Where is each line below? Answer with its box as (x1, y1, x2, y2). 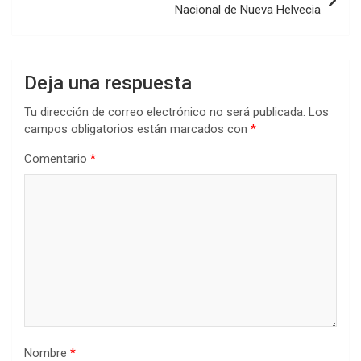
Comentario (24, 151, 90, 166)
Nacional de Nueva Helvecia (175, 2, 321, 17)
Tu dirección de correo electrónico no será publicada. (24, 104, 305, 119)
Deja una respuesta (24, 71, 192, 94)
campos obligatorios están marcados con (24, 121, 251, 136)
